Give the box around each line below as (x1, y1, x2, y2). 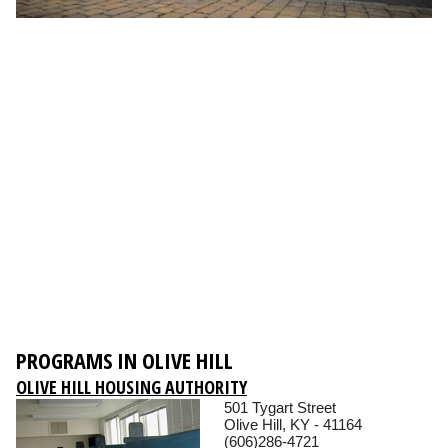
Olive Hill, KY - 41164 (224, 416, 362, 434)
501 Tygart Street (224, 399, 336, 417)
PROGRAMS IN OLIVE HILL (16, 345, 233, 376)
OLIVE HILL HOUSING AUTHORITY (16, 375, 247, 400)
